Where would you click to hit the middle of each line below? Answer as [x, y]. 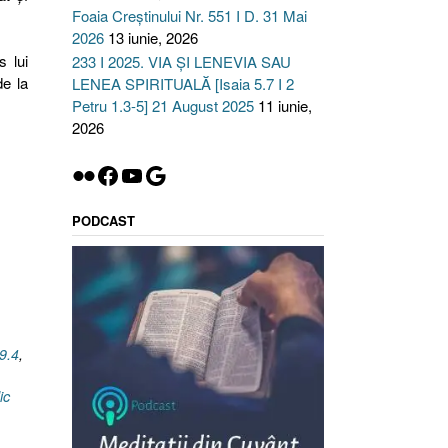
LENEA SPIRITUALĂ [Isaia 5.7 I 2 [182, 83]
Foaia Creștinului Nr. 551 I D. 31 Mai [189, 15]
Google [180, 174]
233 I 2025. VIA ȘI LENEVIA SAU [181, 61]
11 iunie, [284, 105]
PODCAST [103, 220]
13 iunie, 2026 [152, 37]
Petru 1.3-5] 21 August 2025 [162, 105]
